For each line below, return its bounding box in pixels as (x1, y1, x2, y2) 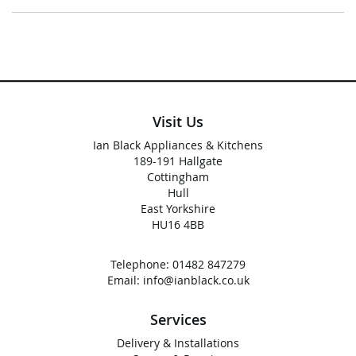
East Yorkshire (141, 201, 215, 216)
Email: (106, 273, 143, 288)
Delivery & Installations (117, 335, 239, 350)
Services (149, 310, 207, 329)
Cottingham (147, 169, 209, 184)
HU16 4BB (152, 217, 204, 232)
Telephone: (110, 257, 172, 272)
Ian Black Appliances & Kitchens (93, 137, 263, 153)
